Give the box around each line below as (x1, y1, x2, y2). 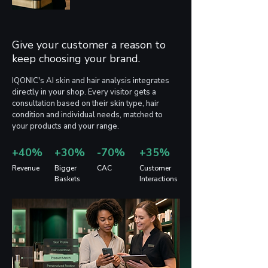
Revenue (12, 163, 39, 173)
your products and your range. (12, 121, 119, 132)
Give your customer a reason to (12, 38, 166, 52)
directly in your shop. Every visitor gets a (12, 87, 156, 98)
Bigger (54, 163, 77, 173)
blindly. (80, 22, 105, 31)
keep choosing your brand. (12, 51, 140, 66)
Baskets (54, 174, 80, 184)
